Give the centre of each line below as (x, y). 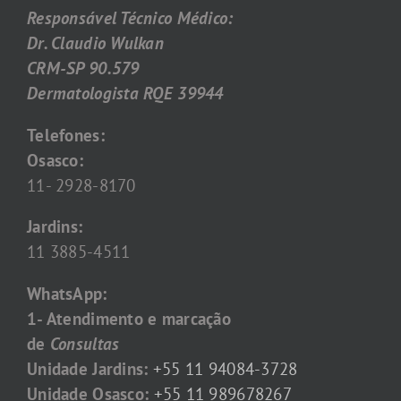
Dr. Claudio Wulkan (96, 43)
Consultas (85, 344)
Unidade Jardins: (88, 369)
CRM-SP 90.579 (83, 68)
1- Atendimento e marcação (129, 319)
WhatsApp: (67, 294)
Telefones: (66, 135)
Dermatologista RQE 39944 (125, 93)
